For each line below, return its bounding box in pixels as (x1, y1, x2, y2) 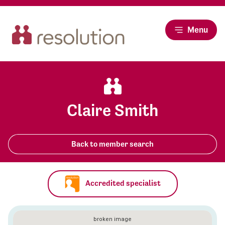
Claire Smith (67, 100, 158, 121)
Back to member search (71, 139, 154, 149)
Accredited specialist (83, 178, 161, 188)
